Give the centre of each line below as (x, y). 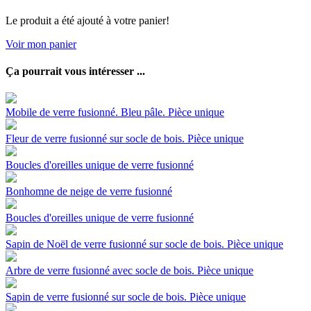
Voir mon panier (41, 44)
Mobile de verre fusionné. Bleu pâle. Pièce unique (115, 112)
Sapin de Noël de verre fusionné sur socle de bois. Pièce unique (144, 244)
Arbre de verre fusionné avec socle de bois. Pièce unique (129, 271)
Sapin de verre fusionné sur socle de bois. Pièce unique (126, 297)
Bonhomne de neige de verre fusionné (89, 192)
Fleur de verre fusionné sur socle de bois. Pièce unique (125, 139)
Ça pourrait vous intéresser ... (75, 72)
